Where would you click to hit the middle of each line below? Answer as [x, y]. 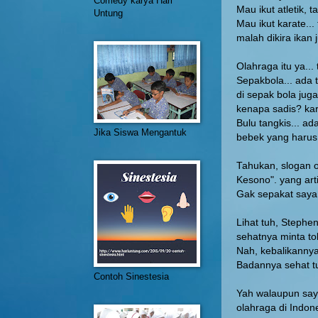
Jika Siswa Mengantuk [140, 132]
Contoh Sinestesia [131, 276]
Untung [108, 13]
